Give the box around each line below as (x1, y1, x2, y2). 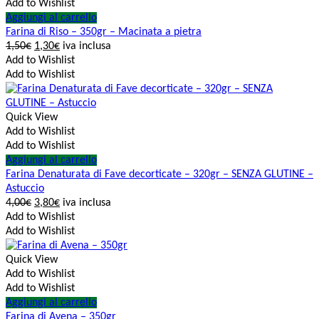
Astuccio (6, 183, 44, 195)
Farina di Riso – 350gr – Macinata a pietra (6, 26, 202, 38)
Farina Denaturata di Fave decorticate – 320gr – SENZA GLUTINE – (6, 169, 313, 181)
